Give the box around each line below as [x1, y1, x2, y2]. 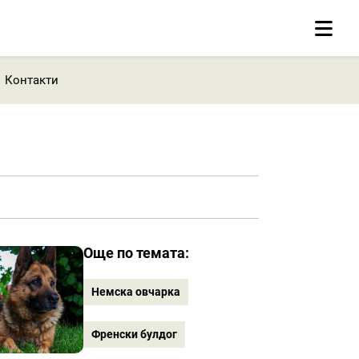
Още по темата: [83, 244, 190, 261]
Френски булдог [91, 328, 178, 341]
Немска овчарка [91, 285, 181, 298]
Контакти [4, 72, 58, 87]
